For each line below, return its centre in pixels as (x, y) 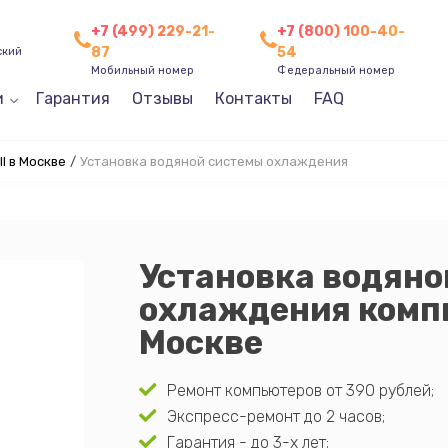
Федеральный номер (336, 70)
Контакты (253, 98)
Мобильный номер (142, 70)
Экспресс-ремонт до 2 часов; (275, 416)
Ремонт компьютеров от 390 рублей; (300, 390)
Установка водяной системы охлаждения (213, 161)
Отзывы (162, 98)
